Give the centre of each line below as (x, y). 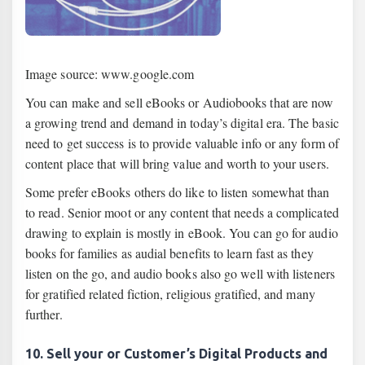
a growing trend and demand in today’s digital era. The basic (182, 123)
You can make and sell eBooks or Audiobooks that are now (180, 102)
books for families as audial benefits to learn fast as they (169, 253)
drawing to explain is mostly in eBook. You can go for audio (182, 233)
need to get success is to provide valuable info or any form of (182, 143)
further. (44, 314)
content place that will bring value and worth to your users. (177, 163)
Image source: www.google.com (110, 74)
